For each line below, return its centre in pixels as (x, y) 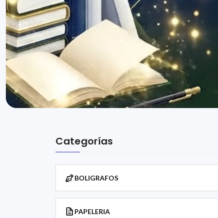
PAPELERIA (92, 211)
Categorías (84, 141)
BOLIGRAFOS (96, 178)
